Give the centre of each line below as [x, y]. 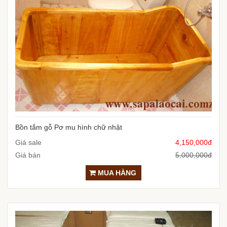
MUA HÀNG [116, 173]
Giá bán [28, 155]
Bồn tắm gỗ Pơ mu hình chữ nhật [69, 127]
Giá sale [28, 142]
